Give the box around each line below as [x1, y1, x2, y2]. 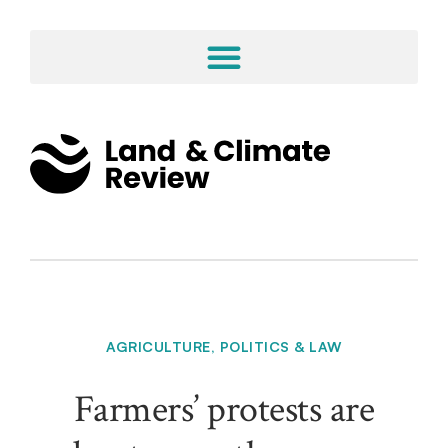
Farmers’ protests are [73, 385, 375, 435]
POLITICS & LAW [219, 338, 342, 356]
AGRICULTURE [106, 338, 211, 356]
